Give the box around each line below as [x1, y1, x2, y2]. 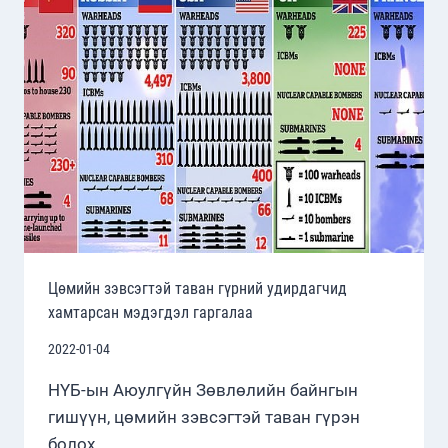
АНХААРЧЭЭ [155, 85, 245, 102]
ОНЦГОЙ [155, 64, 219, 81]
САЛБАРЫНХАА [155, 22, 267, 39]
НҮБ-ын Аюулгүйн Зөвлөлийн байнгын [48, 379, 358, 400]
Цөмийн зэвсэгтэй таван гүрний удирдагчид [48, 279, 347, 299]
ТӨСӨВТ [155, 43, 216, 60]
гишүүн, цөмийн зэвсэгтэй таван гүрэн [48, 406, 360, 427]
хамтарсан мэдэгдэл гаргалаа [48, 303, 253, 323]
